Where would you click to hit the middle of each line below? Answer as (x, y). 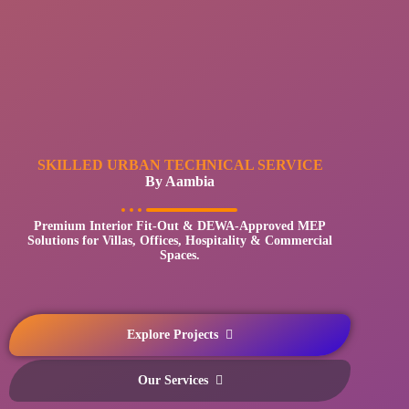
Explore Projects (173, 334)
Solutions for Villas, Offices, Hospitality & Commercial (180, 240)
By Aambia (180, 181)
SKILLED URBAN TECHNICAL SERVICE (180, 164)
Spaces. (180, 255)
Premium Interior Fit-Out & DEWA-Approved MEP (180, 225)
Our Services (173, 380)
